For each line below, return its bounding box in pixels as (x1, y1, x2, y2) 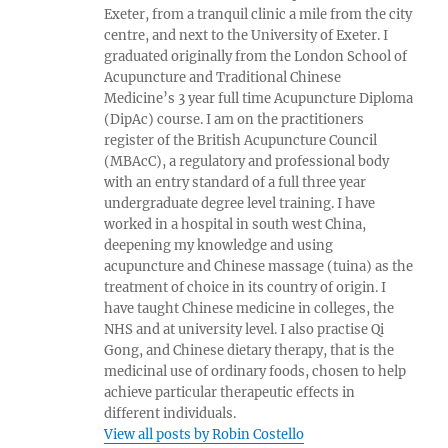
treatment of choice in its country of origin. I (104, 278, 387, 296)
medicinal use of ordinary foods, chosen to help (104, 362, 407, 380)
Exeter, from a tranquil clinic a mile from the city (104, 5, 413, 23)
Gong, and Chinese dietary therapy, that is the (104, 341, 395, 359)
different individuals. (104, 404, 237, 422)
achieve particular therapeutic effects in (104, 383, 356, 401)
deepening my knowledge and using (104, 236, 334, 254)
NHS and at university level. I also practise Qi (104, 320, 385, 338)
